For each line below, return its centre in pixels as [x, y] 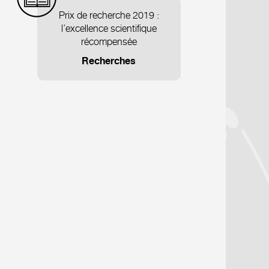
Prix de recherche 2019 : [109, 15]
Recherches [109, 62]
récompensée [109, 42]
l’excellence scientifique [109, 29]
